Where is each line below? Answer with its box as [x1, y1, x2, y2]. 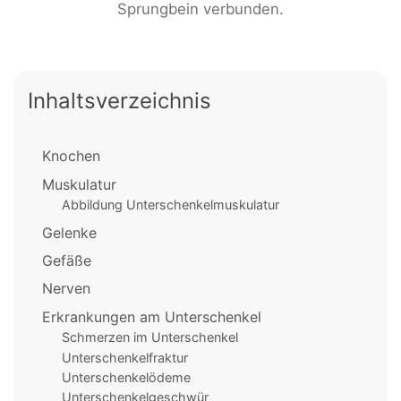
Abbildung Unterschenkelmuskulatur [61, 197, 279, 213]
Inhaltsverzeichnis [28, 88, 211, 115]
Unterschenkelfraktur [61, 349, 188, 365]
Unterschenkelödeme [61, 369, 191, 385]
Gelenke [42, 223, 97, 242]
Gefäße [42, 251, 91, 269]
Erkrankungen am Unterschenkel [42, 307, 261, 326]
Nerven [42, 279, 90, 298]
